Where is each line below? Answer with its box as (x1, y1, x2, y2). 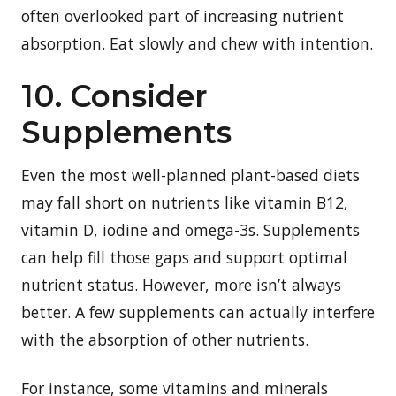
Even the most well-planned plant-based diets (21, 164, 360, 186)
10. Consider (21, 77, 208, 115)
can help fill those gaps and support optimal (21, 246, 347, 268)
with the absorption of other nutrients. (21, 328, 308, 350)
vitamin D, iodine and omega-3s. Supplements (21, 218, 360, 240)
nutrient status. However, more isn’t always (21, 273, 341, 295)
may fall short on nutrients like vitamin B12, (21, 191, 348, 213)
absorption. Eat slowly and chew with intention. (21, 32, 373, 54)
